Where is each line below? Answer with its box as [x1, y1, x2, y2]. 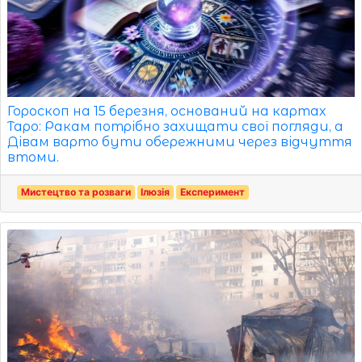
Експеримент [179, 185, 245, 198]
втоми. [7, 149, 59, 165]
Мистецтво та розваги [20, 185, 131, 198]
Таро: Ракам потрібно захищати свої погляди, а [7, 118, 343, 134]
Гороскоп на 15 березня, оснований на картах [7, 103, 326, 119]
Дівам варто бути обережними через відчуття [7, 133, 352, 149]
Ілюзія [141, 185, 170, 198]
